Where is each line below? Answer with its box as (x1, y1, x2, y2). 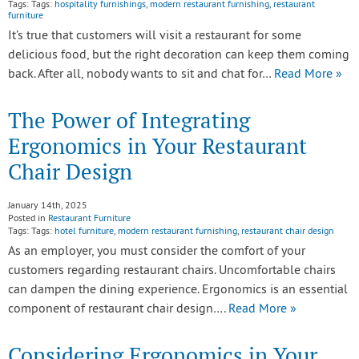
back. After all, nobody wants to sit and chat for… (8, 67, 274, 83)
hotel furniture (54, 226, 114, 238)
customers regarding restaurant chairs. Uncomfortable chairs (8, 263, 336, 279)
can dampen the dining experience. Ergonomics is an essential (8, 282, 348, 298)
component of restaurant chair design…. (8, 301, 228, 317)
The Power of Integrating (8, 107, 250, 135)
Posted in (8, 213, 48, 225)
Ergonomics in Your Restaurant (8, 132, 307, 160)
